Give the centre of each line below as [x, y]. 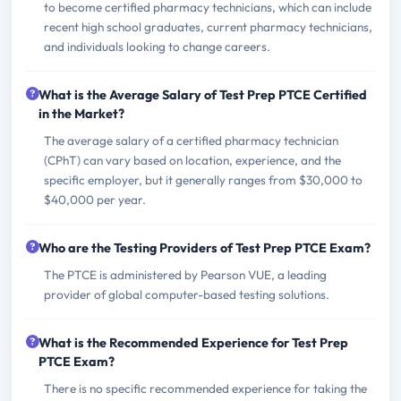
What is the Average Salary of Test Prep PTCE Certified [203, 94]
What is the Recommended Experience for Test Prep [193, 342]
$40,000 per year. [95, 199]
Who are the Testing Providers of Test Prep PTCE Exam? [205, 247]
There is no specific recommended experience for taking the [205, 388]
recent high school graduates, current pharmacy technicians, [208, 26]
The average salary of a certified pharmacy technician [191, 140]
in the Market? [81, 113]
